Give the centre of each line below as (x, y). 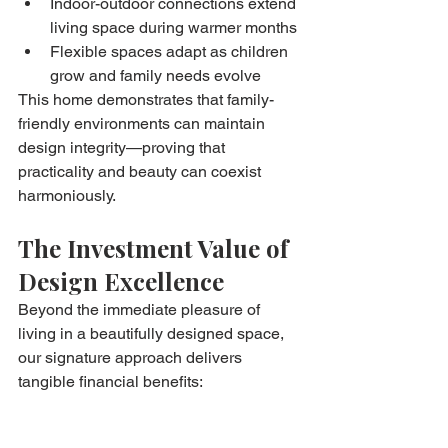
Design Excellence (121, 280)
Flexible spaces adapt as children (171, 51)
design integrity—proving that (123, 147)
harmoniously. (67, 195)
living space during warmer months (173, 27)
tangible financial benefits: (110, 381)
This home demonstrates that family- (146, 99)
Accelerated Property (124, 431)
